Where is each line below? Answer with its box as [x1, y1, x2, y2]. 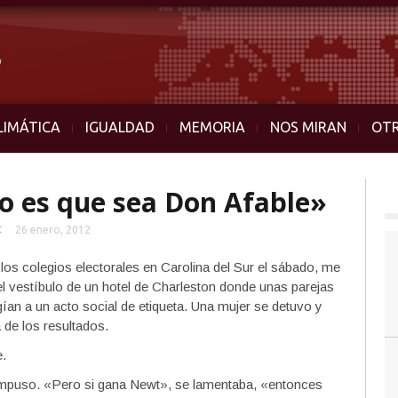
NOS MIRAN [270, 119, 346, 135]
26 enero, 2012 [15, 224, 91, 235]
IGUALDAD [85, 119, 155, 135]
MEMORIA [179, 119, 245, 135]
